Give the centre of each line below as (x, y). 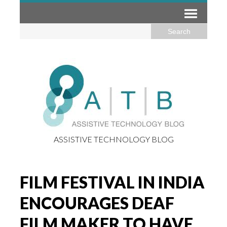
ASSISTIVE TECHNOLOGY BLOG (113, 139)
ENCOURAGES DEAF (97, 203)
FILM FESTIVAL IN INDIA (112, 182)
